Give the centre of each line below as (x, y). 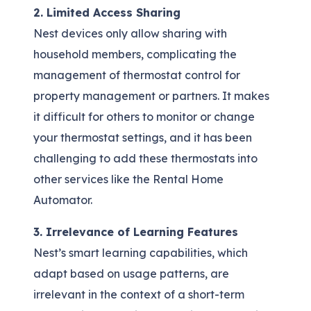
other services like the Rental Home (128, 179)
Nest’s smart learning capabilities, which (141, 253)
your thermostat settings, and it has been (143, 138)
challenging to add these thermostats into (145, 159)
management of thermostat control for (137, 75)
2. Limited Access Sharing (107, 13)
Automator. (63, 200)
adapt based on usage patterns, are (131, 274)
